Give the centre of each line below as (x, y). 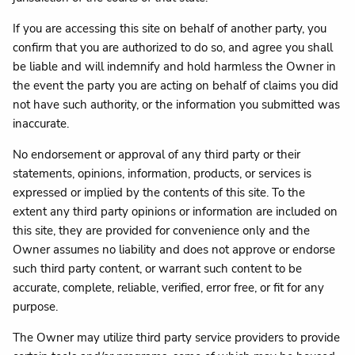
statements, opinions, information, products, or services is (162, 173)
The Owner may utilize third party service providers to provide (177, 337)
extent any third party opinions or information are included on (176, 211)
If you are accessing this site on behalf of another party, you (170, 28)
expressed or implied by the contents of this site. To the (159, 192)
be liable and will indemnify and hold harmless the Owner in (175, 66)
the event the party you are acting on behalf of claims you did (176, 85)
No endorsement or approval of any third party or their (157, 154)
